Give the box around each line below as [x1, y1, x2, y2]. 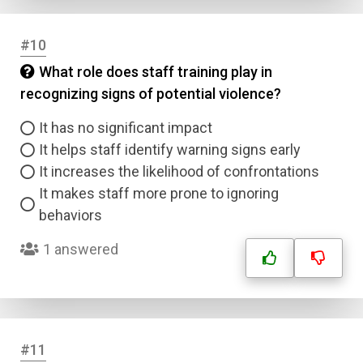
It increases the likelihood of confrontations [39, 163, 319, 180]
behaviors [39, 207, 102, 224]
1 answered [43, 241, 118, 258]
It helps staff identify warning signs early [39, 141, 301, 158]
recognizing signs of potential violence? [20, 85, 281, 102]
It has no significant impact [39, 119, 212, 136]
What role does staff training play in [39, 63, 272, 80]
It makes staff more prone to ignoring [39, 185, 279, 202]
